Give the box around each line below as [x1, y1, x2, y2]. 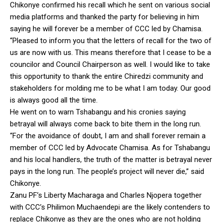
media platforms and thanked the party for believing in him [10, 12, 199, 21]
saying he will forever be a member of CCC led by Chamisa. [10, 24, 203, 33]
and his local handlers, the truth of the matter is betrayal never [10, 155, 212, 164]
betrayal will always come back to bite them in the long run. [10, 119, 201, 128]
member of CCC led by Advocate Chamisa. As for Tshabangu [10, 143, 210, 152]
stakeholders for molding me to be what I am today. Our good [10, 83, 211, 93]
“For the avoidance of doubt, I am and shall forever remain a [10, 131, 206, 140]
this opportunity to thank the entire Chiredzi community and [10, 71, 203, 81]
